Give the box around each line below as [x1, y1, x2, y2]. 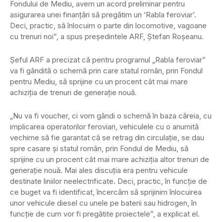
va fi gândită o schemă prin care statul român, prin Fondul [10, 66, 203, 76]
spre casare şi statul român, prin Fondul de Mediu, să [10, 144, 188, 154]
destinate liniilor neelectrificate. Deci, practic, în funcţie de [10, 176, 207, 186]
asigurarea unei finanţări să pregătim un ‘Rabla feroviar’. [10, 10, 196, 20]
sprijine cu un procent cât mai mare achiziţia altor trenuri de [10, 155, 209, 165]
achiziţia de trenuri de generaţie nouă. [10, 88, 137, 98]
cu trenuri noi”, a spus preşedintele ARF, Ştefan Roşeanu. [10, 32, 204, 42]
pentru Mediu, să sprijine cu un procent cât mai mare [10, 77, 188, 87]
